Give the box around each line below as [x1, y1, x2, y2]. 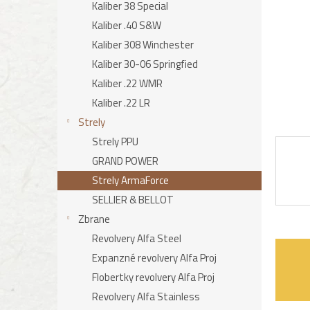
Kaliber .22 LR [92, 95, 150, 111]
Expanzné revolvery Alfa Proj [92, 250, 217, 266]
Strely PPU [92, 134, 138, 149]
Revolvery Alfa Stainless [92, 289, 200, 304]
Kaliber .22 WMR [92, 75, 163, 91]
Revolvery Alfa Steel [92, 230, 181, 246]
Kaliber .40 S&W [92, 17, 161, 33]
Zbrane [78, 211, 110, 227]
